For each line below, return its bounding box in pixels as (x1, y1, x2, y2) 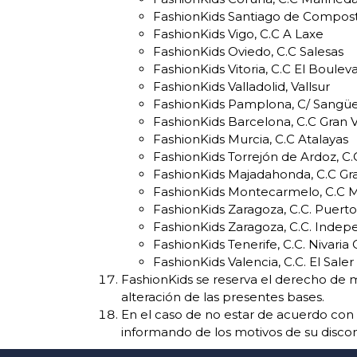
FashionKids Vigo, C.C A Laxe (153, 26, 324, 42)
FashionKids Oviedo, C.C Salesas (153, 44, 343, 60)
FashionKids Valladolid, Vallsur (153, 79, 330, 95)
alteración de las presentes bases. (121, 289, 324, 305)
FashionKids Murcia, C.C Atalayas (153, 131, 348, 147)
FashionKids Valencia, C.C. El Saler (153, 254, 354, 270)
